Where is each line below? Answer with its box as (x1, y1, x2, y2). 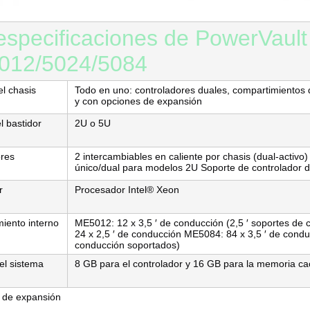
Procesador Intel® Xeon (75, 184, 179, 195)
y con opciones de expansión (75, 95, 202, 107)
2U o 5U (75, 118, 111, 129)
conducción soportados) (75, 239, 180, 250)
